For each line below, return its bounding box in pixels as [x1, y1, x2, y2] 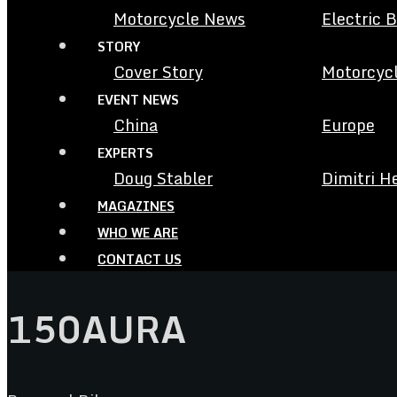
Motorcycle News [113, 5, 245, 32]
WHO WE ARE [97, 222, 178, 243]
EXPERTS [97, 143, 153, 163]
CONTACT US [97, 249, 182, 269]
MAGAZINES [97, 196, 175, 216]
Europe [322, 112, 375, 138]
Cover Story [113, 58, 203, 85]
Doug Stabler [113, 165, 213, 191]
